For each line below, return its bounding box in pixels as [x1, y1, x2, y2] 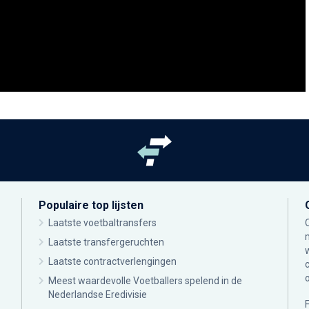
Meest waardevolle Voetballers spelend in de [48, 275, 242, 286]
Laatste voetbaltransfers [48, 217, 157, 228]
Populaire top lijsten [39, 199, 143, 212]
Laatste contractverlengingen [48, 256, 177, 267]
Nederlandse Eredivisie [48, 289, 147, 300]
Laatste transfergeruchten [48, 237, 164, 248]
